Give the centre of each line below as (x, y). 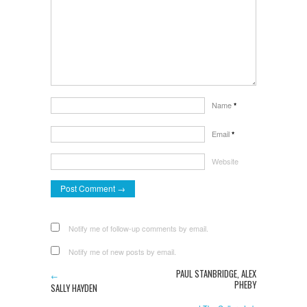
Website (225, 161)
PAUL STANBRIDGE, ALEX (216, 274)
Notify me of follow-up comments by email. (138, 229)
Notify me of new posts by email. (122, 252)
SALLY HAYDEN (74, 288)
